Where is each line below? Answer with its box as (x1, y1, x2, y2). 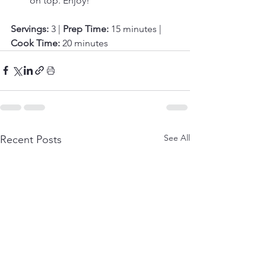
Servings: (11, 23, 49, 34)
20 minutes (60, 37, 108, 49)
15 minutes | (109, 23, 164, 34)
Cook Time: (11, 37, 60, 49)
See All (164, 132, 190, 143)
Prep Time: (63, 23, 109, 34)
